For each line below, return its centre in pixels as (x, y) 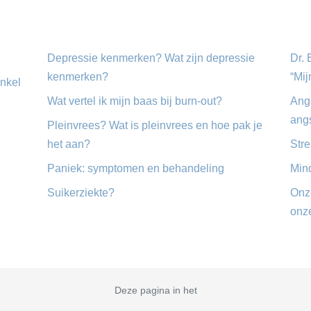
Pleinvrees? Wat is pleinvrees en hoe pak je (154, 125)
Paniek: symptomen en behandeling (135, 168)
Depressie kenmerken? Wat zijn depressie (151, 58)
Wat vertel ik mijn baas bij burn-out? (134, 101)
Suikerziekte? (81, 192)
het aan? (68, 144)
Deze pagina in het (155, 290)
